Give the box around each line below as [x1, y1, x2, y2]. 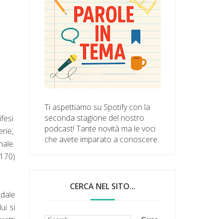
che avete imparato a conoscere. [44, 133, 159, 145]
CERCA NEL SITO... [70, 180, 136, 192]
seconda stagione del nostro [44, 112, 145, 123]
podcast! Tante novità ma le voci [44, 123, 156, 134]
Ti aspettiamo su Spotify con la [44, 101, 151, 112]
